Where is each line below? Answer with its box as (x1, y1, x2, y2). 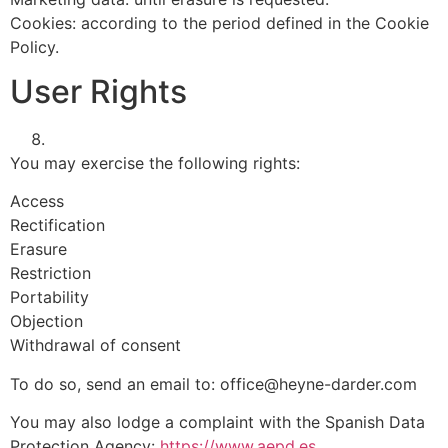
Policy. (10, 36, 59, 57)
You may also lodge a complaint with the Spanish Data (10, 412, 425, 433)
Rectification (10, 215, 105, 236)
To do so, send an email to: (10, 373, 220, 394)
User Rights (10, 71, 187, 111)
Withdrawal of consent (10, 335, 181, 356)
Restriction (10, 263, 91, 284)
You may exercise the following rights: (10, 152, 300, 173)
